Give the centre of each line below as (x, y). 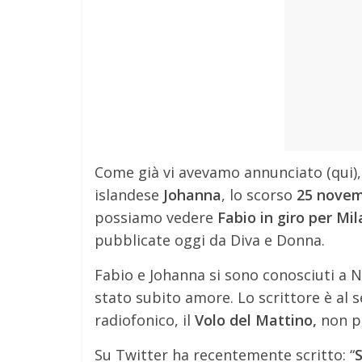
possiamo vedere (154, 217)
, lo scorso (259, 195)
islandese (129, 195)
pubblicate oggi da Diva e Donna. (210, 240)
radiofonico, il (145, 320)
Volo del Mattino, (256, 320)
